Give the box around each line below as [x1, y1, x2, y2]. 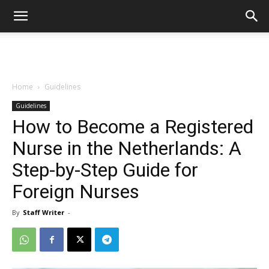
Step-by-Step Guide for [12, 159, 198, 181]
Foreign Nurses [12, 180, 139, 203]
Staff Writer [23, 208, 64, 217]
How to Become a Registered [12, 115, 253, 138]
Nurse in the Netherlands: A [12, 137, 241, 160]
